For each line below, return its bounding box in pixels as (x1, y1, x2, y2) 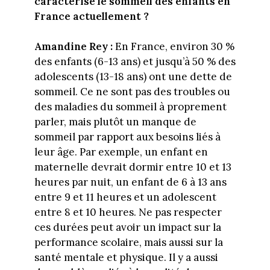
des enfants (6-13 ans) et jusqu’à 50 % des (34, 55, 236, 69)
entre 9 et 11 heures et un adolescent (34, 190, 216, 204)
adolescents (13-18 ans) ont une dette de (34, 70, 232, 84)
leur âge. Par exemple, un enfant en (34, 145, 208, 159)
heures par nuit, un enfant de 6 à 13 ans (34, 175, 227, 189)
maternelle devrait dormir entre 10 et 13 (34, 160, 231, 174)
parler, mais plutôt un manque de (34, 115, 196, 129)
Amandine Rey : (34, 40, 113, 54)
